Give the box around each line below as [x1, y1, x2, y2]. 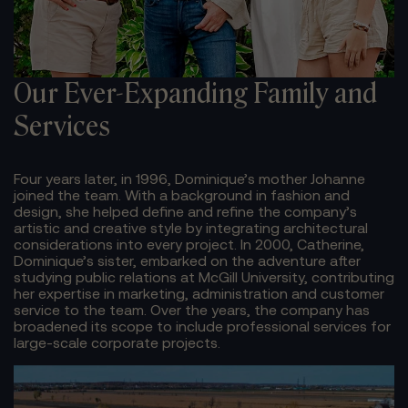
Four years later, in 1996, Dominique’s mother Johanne [14, 169, 365, 187]
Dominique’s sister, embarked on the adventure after [14, 251, 361, 269]
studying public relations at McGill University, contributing [14, 268, 394, 285]
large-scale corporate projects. [14, 333, 220, 351]
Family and [253, 76, 377, 110]
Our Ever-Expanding [14, 76, 253, 110]
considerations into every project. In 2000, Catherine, [14, 235, 364, 252]
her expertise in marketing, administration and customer [14, 284, 384, 301]
